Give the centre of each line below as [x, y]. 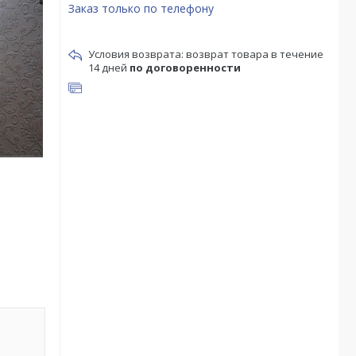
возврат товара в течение [255, 54]
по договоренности [185, 68]
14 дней [109, 68]
